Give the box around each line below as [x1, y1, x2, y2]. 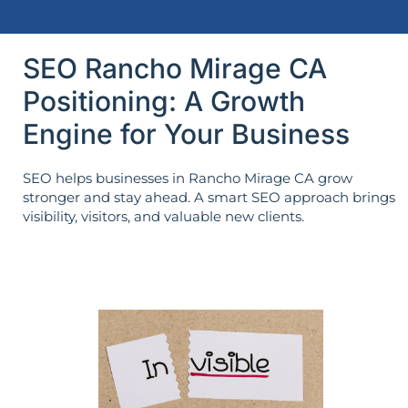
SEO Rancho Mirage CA [23, 51, 327, 85]
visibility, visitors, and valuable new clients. [23, 207, 304, 225]
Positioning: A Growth [23, 84, 305, 117]
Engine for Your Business [23, 117, 350, 150]
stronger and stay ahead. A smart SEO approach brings [23, 188, 395, 206]
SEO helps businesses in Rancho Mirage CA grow [23, 168, 352, 187]
